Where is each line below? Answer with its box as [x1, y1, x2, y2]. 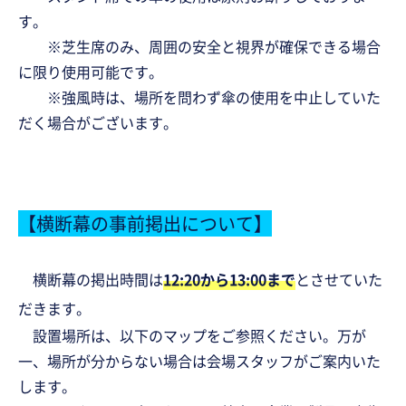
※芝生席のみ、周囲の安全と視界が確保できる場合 [18, 34, 381, 57]
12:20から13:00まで [163, 267, 295, 290]
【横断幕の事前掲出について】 [18, 209, 272, 237]
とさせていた [295, 267, 382, 290]
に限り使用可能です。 [18, 60, 163, 82]
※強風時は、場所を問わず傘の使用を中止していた [18, 85, 381, 108]
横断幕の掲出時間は [18, 267, 163, 290]
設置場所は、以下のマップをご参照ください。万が [18, 324, 366, 346]
